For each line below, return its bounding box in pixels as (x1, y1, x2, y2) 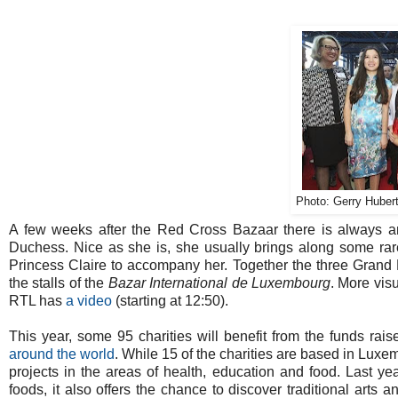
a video (66, 293, 112, 309)
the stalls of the (9, 275, 108, 291)
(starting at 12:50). (112, 293, 228, 309)
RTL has (9, 293, 66, 309)
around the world (9, 346, 115, 362)
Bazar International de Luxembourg (107, 275, 331, 291)
